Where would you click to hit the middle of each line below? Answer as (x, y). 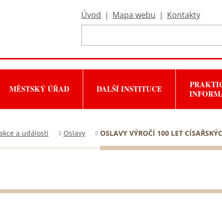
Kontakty (184, 15)
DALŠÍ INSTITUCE (129, 89)
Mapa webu (134, 15)
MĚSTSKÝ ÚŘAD (39, 89)
